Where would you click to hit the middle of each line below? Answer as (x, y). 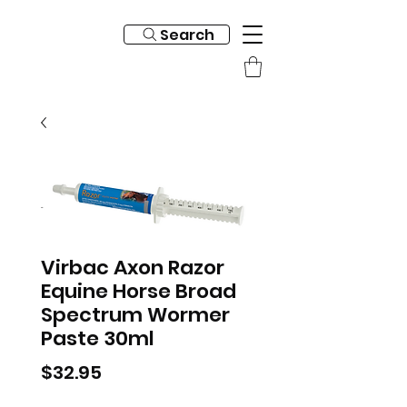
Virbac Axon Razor (133, 267)
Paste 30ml (98, 338)
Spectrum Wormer (135, 314)
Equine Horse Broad (139, 291)
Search (187, 35)
